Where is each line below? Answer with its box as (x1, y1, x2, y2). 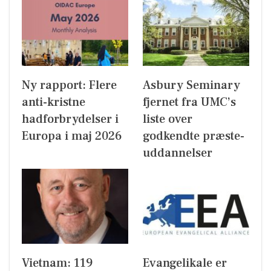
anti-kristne (22, 94, 85, 111)
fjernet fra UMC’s (143, 94, 236, 111)
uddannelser (143, 145, 212, 162)
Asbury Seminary (143, 77, 240, 94)
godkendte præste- (143, 128, 244, 145)
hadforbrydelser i (22, 111, 119, 128)
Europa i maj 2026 (22, 128, 122, 145)
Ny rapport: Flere (22, 77, 117, 94)
